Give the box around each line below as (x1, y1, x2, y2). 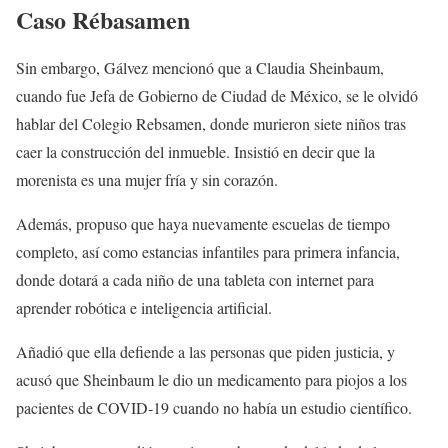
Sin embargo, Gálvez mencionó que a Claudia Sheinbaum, (16, 56, 384, 78)
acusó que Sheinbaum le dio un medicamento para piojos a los (16, 368, 407, 390)
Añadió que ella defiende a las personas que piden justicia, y (16, 340, 395, 362)
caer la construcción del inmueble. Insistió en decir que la (16, 140, 375, 162)
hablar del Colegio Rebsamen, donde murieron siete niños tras (16, 112, 406, 134)
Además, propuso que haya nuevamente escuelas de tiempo (16, 212, 390, 234)
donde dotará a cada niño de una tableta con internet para (16, 268, 374, 290)
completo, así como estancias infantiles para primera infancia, (16, 240, 400, 262)
